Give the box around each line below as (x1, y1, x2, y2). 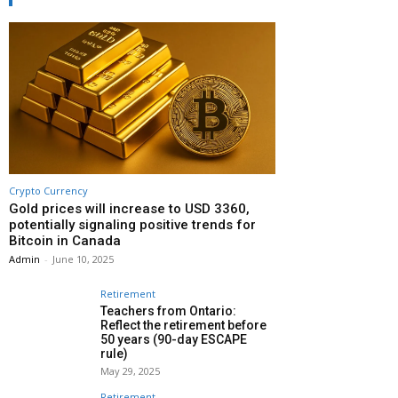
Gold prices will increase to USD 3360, (9, 200, 250, 217)
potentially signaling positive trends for (9, 216, 256, 233)
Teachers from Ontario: (100, 303, 236, 318)
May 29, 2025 (100, 363, 160, 378)
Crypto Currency (9, 183, 88, 197)
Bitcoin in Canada (9, 232, 121, 249)
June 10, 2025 (52, 251, 114, 266)
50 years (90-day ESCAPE (100, 331, 247, 346)
